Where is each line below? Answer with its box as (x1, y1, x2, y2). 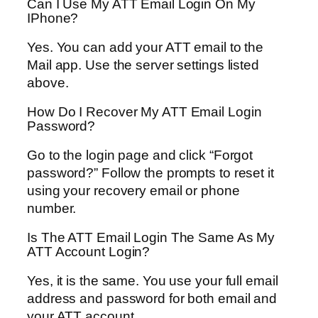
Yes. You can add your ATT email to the (27, 40, 264, 55)
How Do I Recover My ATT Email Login (27, 104, 262, 119)
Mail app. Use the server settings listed (27, 57, 259, 73)
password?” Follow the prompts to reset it (27, 165, 274, 181)
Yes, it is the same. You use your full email (27, 273, 278, 289)
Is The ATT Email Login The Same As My (27, 229, 275, 245)
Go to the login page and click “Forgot (27, 148, 253, 163)
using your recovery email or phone (27, 183, 240, 199)
